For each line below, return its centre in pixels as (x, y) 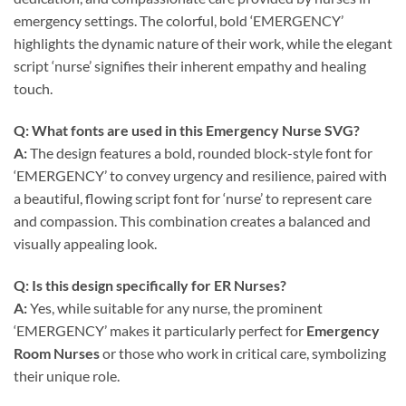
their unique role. (67, 376)
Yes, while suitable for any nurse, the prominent (175, 308)
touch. (33, 89)
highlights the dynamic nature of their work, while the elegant (203, 43)
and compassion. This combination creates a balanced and (192, 221)
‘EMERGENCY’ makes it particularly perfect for (160, 331)
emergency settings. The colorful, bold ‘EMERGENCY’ (179, 21)
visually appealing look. (85, 244)
